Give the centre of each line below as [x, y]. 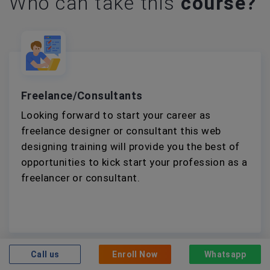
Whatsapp [225, 254]
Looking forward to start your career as [116, 115]
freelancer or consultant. [80, 177]
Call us [45, 254]
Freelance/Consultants [82, 95]
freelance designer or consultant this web [121, 130]
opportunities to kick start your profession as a [134, 162]
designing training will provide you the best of [130, 146]
